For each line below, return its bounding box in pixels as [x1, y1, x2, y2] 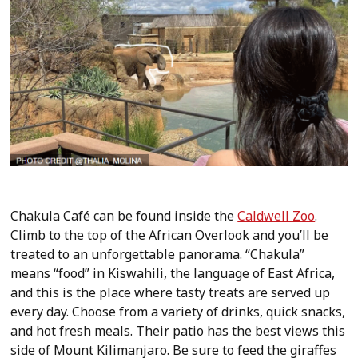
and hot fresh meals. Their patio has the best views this [10, 322, 346, 340]
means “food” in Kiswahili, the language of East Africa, [10, 265, 336, 283]
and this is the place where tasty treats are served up [10, 284, 331, 302]
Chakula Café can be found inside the [10, 207, 238, 225]
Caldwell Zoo [237, 207, 316, 225]
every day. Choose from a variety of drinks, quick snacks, [10, 303, 346, 321]
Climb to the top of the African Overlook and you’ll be [10, 226, 329, 245]
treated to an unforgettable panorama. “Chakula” [10, 245, 305, 264]
